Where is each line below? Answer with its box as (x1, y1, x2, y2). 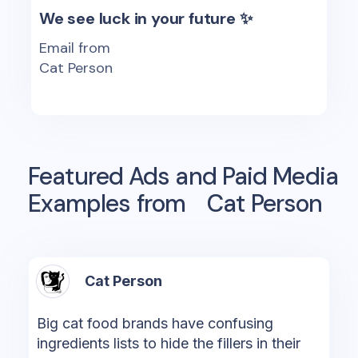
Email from (39, 38, 110, 58)
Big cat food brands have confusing (36, 315, 273, 332)
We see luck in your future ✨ (39, 8, 253, 29)
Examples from (27, 188, 192, 219)
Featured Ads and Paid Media (28, 161, 338, 192)
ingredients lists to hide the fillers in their (36, 335, 300, 352)
